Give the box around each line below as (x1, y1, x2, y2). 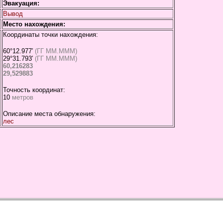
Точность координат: (3, 86, 65, 94)
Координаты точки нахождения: (3, 31, 98, 38)
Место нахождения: (3, 20, 65, 28)
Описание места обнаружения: (3, 110, 96, 117)
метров (10, 94, 33, 101)
